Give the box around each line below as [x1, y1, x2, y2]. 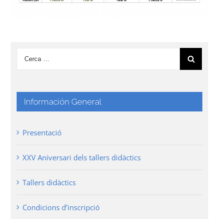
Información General [24, 97, 102, 107]
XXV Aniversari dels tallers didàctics [22, 153, 141, 163]
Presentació [22, 128, 62, 138]
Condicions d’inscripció [22, 202, 100, 213]
